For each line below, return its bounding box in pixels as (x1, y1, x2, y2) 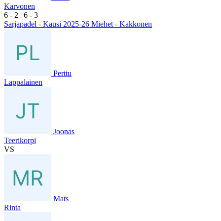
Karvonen (4, 1, 35, 10)
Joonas (53, 127, 74, 136)
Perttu (53, 69, 72, 77)
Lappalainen (4, 77, 42, 86)
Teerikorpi (4, 136, 36, 145)
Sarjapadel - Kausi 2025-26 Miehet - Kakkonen (4, 19, 152, 28)
